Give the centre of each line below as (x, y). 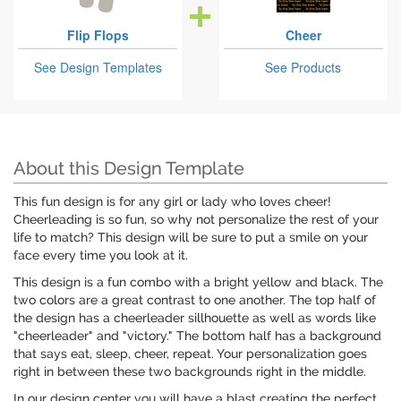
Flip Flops (98, 35)
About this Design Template (129, 169)
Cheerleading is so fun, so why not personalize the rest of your (196, 220)
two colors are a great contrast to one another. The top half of (195, 300)
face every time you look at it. (101, 256)
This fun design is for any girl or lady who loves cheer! (172, 202)
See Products (303, 68)
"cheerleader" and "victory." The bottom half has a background (197, 336)
